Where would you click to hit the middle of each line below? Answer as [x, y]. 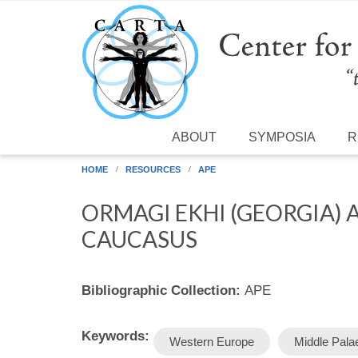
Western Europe [212, 341]
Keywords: [117, 336]
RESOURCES [153, 169]
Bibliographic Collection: [163, 290]
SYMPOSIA [282, 137]
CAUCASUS [139, 239]
